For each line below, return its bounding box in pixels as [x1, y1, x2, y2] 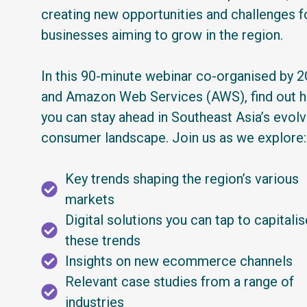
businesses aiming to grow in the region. [41, 26, 283, 43]
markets [65, 191, 114, 208]
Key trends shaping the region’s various [65, 170, 299, 187]
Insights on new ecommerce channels [65, 252, 293, 269]
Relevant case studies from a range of [65, 273, 294, 290]
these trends [65, 232, 140, 249]
